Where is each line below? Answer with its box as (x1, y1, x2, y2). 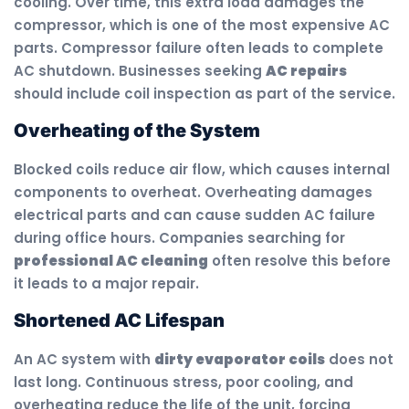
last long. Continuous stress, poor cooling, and (14, 372, 353, 393)
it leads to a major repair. (14, 273, 199, 293)
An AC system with (14, 350, 154, 370)
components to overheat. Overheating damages (14, 182, 372, 202)
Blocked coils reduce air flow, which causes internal (14, 159, 390, 179)
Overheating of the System (14, 119, 260, 142)
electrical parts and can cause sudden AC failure (14, 204, 375, 225)
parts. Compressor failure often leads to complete (14, 37, 383, 58)
